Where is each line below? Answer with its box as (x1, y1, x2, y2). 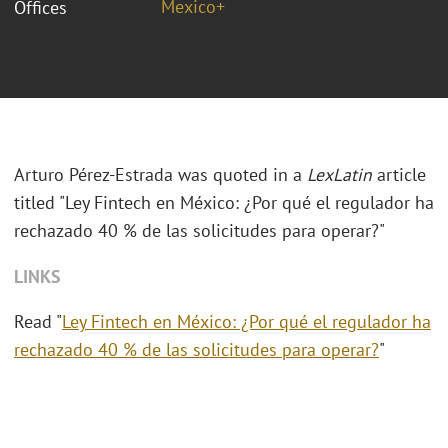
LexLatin (307, 163, 372, 187)
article (372, 163, 426, 187)
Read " (14, 310, 62, 334)
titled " (14, 191, 65, 215)
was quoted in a (178, 163, 307, 187)
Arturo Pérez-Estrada (14, 163, 173, 187)
